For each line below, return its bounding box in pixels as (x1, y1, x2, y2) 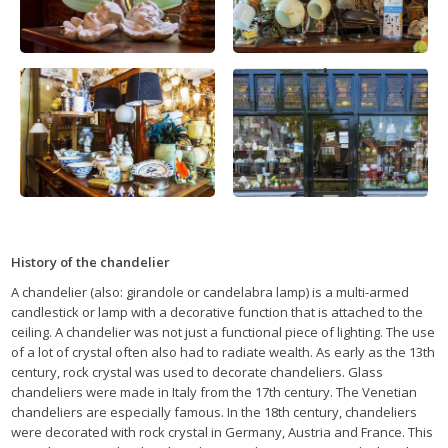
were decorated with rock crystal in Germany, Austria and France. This (11, 423, 433, 442)
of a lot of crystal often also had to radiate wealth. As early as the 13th (11, 343, 435, 362)
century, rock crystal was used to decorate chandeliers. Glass (11, 363, 383, 382)
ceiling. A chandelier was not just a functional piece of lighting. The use (11, 323, 435, 342)
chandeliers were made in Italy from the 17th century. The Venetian (11, 383, 417, 402)
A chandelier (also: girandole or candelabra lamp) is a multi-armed (11, 283, 409, 302)
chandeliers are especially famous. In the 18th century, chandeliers (11, 403, 417, 422)
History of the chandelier (11, 253, 311, 272)
